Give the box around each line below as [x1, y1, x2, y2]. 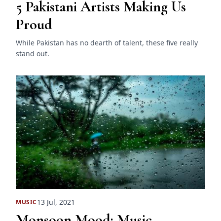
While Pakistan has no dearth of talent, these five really [16, 37, 198, 47]
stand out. [16, 48, 49, 58]
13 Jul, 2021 [37, 197, 75, 207]
